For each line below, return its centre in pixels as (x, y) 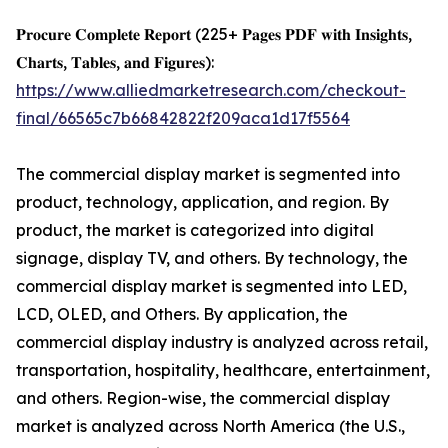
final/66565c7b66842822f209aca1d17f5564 (183, 118)
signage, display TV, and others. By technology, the (212, 258)
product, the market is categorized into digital (195, 230)
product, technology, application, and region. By (202, 202)
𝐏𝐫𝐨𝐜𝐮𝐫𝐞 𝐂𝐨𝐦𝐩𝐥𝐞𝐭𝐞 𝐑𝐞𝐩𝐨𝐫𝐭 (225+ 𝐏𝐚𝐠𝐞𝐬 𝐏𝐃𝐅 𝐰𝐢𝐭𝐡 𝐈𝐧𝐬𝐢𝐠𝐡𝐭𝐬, (214, 34)
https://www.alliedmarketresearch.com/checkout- (211, 90)
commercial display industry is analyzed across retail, (222, 342)
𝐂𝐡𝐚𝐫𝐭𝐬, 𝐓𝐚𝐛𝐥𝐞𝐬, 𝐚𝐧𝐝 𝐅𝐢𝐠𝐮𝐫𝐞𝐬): (115, 62)
